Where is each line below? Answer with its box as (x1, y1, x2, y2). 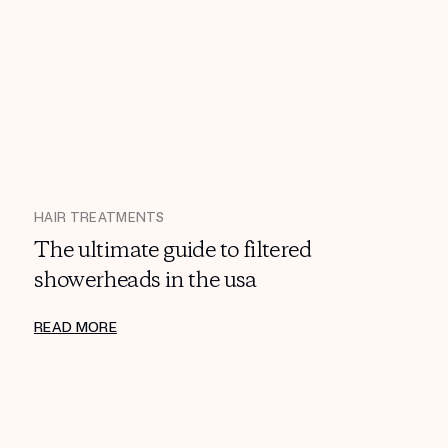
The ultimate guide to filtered (34, 235, 311, 266)
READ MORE (34, 318, 117, 336)
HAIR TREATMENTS (34, 209, 165, 226)
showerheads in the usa (34, 265, 257, 296)
